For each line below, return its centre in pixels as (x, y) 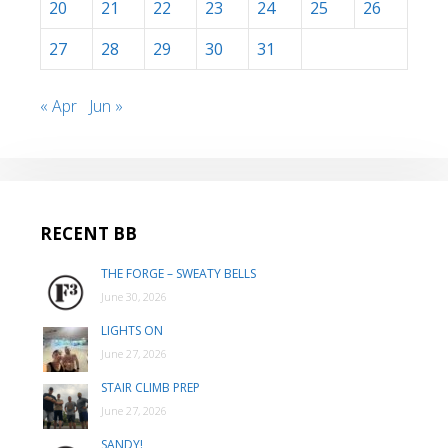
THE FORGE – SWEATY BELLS (178, 273)
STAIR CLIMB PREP (150, 387)
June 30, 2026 (134, 296)
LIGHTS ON (132, 330)
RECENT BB (88, 233)
